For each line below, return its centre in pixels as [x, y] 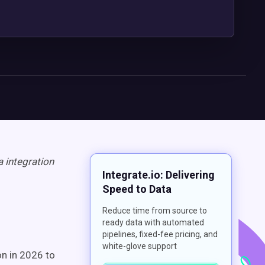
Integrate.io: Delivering [159, 175]
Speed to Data [137, 189]
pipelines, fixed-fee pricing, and [160, 234]
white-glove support [140, 246]
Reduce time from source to [155, 211]
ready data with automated [153, 222]
